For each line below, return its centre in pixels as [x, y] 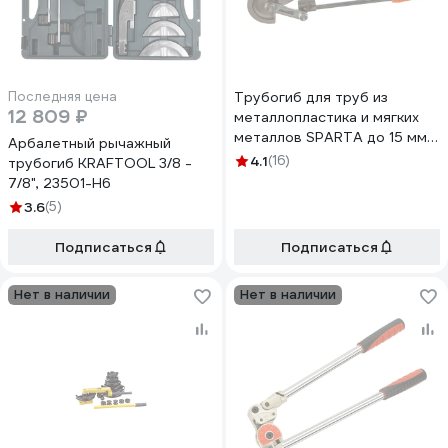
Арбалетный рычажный [89, 143]
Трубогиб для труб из [311, 97]
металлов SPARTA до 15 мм [330, 137]
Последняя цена [62, 96]
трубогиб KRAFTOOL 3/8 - [100, 163]
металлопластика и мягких [326, 117]
